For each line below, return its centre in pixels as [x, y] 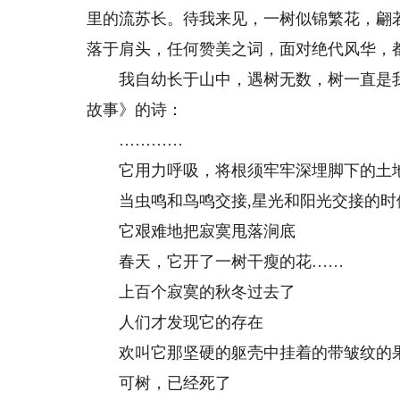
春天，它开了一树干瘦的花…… [216, 262]
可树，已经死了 [159, 383]
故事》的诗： [135, 110]
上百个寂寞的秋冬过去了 [192, 292]
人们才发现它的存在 [175, 322]
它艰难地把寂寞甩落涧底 [192, 231]
